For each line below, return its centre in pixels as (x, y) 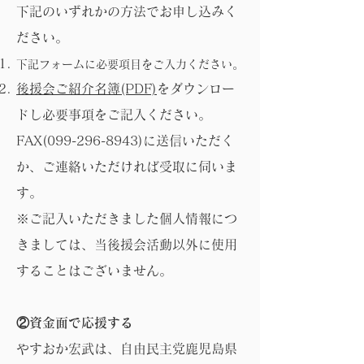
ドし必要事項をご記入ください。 (114, 115)
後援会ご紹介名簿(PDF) (87, 89)
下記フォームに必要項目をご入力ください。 (130, 64)
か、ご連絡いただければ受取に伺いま (127, 167)
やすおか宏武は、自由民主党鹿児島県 (127, 349)
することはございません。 (94, 271)
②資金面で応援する (75, 323)
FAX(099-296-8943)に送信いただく (125, 141)
